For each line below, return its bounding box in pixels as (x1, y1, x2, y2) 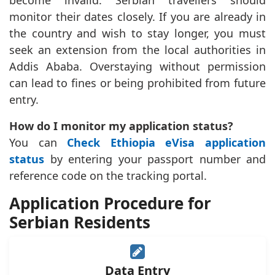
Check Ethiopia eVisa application (67, 135, 266, 150)
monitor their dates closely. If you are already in (9, 9, 266, 25)
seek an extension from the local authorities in (9, 42, 266, 58)
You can (9, 135, 68, 150)
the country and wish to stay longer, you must (9, 26, 266, 41)
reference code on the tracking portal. (9, 168, 207, 184)
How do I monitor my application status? (9, 118, 233, 134)
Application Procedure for (9, 192, 211, 215)
